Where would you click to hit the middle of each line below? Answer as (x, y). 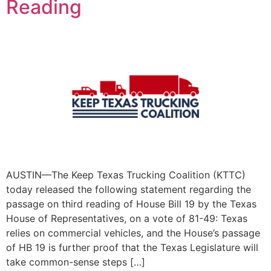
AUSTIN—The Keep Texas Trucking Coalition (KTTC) (126, 175)
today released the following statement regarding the (129, 190)
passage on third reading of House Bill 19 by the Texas (131, 204)
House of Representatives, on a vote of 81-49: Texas (127, 219)
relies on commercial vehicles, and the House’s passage (133, 233)
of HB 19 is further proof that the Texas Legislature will (132, 248)
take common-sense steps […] (76, 262)
